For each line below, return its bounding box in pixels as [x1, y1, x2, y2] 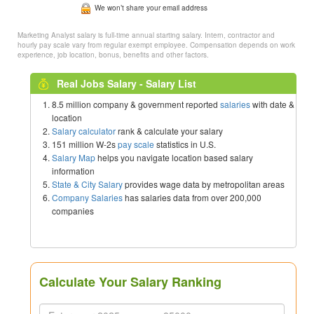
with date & [250, 98, 294, 111]
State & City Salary [52, 178, 123, 191]
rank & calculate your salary [116, 125, 223, 137]
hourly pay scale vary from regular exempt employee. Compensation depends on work [18, 40, 296, 50]
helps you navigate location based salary [95, 151, 253, 164]
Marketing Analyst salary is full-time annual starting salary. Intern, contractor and [18, 30, 275, 41]
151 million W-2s [52, 138, 118, 151]
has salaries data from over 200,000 [123, 191, 261, 204]
